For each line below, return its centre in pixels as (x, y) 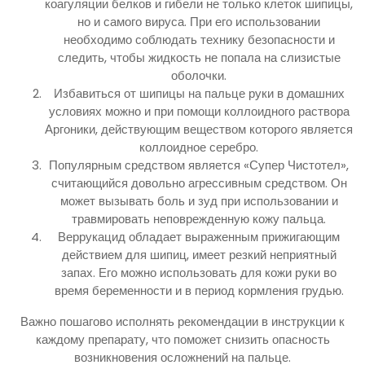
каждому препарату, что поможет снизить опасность (182, 340)
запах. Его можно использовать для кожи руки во (199, 273)
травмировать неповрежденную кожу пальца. (199, 219)
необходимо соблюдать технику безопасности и (199, 40)
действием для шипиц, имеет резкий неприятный (199, 255)
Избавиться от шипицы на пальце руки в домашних (199, 94)
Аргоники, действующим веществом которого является (199, 130)
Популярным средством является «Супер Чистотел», (199, 165)
